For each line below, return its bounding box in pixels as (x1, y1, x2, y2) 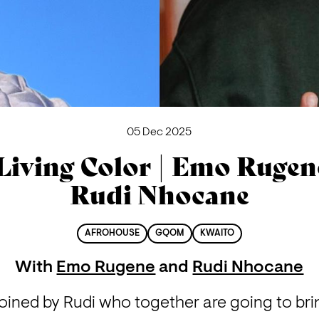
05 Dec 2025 (127, 126, 192, 138)
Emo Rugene (56, 259, 156, 277)
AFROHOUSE (85, 229, 140, 239)
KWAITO (199, 229, 234, 239)
